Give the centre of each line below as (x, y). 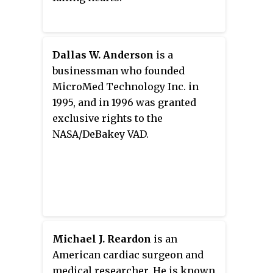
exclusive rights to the (108, 119)
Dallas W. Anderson (103, 55)
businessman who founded (119, 71)
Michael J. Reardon (102, 239)
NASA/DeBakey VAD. (101, 134)
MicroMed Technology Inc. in (126, 87)
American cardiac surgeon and (128, 255)
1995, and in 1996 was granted (124, 103)
